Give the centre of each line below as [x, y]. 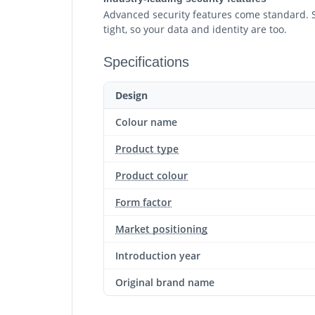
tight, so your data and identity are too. [195, 29]
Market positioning [161, 229]
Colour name [146, 122]
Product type [147, 149]
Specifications [146, 62]
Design [131, 95]
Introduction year [158, 256]
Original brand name [165, 282]
